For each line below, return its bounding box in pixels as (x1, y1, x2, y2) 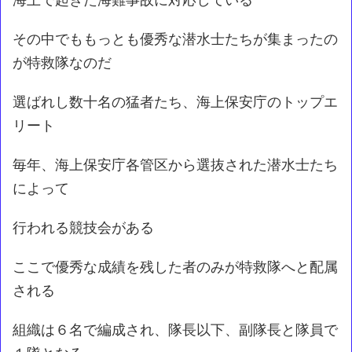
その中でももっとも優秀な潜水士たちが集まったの (13, 30, 338, 47)
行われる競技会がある (13, 218, 154, 236)
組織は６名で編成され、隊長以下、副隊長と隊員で (13, 321, 338, 338)
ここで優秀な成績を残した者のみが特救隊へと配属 (13, 258, 338, 275)
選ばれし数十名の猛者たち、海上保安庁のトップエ (13, 93, 338, 110)
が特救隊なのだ (13, 53, 112, 71)
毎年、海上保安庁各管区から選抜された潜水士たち (13, 156, 338, 173)
